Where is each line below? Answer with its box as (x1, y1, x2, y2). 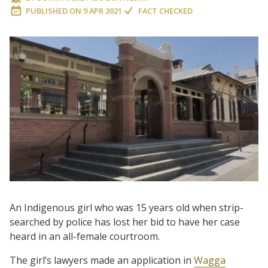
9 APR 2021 (83, 5, 122, 16)
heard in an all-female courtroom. (10, 229, 160, 243)
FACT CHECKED (138, 5, 193, 16)
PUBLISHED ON (26, 5, 81, 16)
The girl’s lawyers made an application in (10, 253, 194, 267)
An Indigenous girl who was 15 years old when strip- (10, 200, 243, 214)
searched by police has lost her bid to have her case (10, 215, 240, 229)
